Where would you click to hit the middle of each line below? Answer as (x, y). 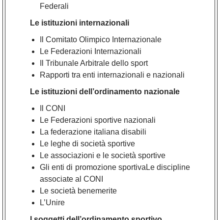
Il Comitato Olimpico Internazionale (101, 39)
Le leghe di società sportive (87, 143)
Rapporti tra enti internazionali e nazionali (112, 75)
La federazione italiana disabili (93, 132)
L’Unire (52, 202)
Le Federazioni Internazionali (91, 51)
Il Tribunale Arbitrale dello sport (94, 63)
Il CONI (53, 108)
